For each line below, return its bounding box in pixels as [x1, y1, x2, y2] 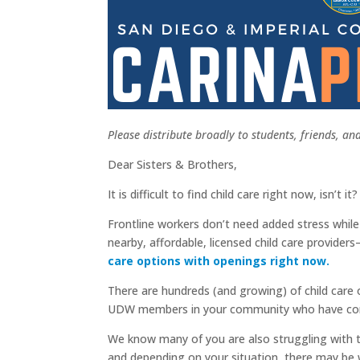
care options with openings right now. [108, 253, 330, 269]
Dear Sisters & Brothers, [108, 157, 238, 173]
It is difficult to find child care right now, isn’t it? [108, 186, 358, 202]
